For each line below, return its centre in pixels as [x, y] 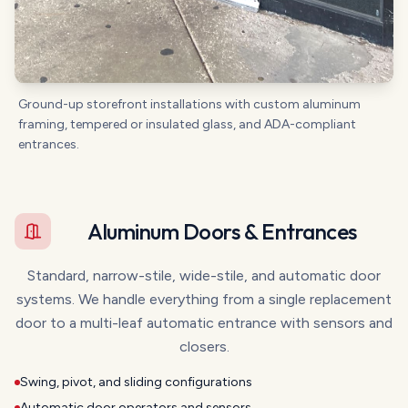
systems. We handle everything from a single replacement [204, 299]
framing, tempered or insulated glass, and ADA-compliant [187, 124]
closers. [204, 346]
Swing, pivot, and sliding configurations [136, 382]
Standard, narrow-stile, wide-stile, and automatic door [204, 275]
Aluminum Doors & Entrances [222, 231]
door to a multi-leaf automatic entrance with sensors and [204, 322]
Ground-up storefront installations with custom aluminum [189, 104]
